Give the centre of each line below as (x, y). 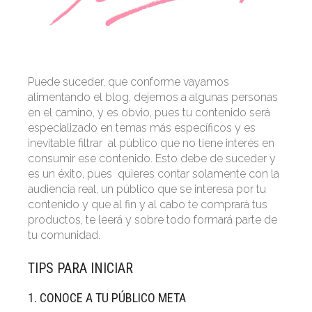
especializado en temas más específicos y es (142, 128)
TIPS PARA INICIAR (80, 268)
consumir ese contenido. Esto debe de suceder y (152, 159)
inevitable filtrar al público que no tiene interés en (151, 143)
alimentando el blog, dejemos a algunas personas (153, 97)
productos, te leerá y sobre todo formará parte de (153, 220)
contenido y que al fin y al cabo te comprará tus (148, 205)
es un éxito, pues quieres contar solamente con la (154, 174)
